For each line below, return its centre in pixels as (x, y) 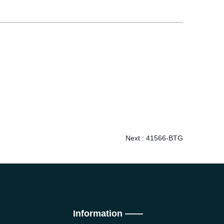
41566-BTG (164, 138)
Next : (136, 138)
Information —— (108, 213)
